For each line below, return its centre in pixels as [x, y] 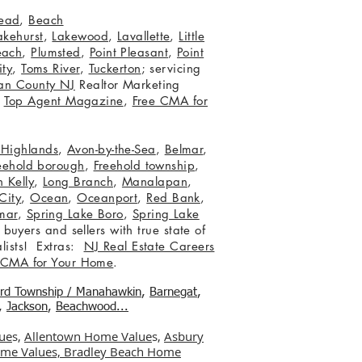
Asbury [184, 336]
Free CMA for [170, 101]
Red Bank [173, 198]
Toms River [51, 68]
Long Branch [78, 181]
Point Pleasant [129, 52]
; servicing [171, 68]
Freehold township [144, 165]
